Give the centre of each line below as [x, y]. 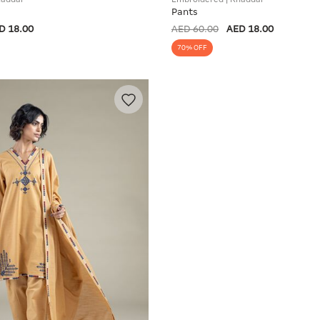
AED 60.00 [195, 29]
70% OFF [192, 47]
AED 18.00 [250, 29]
